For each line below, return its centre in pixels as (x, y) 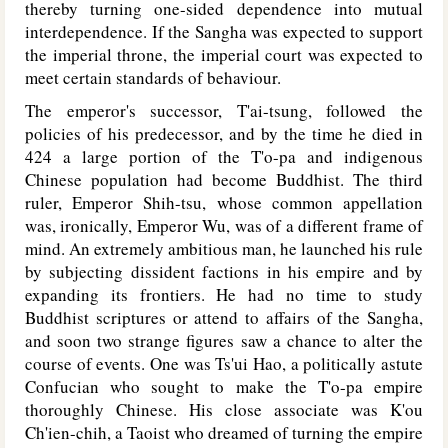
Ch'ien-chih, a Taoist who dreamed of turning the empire (224, 432)
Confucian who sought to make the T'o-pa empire (224, 386)
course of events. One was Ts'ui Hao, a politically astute (224, 363)
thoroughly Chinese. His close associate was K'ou (224, 409)
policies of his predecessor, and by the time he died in (224, 133)
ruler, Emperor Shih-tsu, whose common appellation (224, 202)
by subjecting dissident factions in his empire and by (224, 271)
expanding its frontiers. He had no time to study (224, 294)
